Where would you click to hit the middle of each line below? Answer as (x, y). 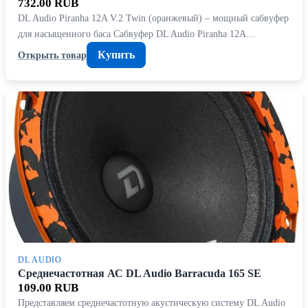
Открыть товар (52, 55)
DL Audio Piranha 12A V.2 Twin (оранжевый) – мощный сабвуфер (153, 18)
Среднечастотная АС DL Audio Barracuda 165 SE (140, 273)
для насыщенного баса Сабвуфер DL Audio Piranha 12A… (137, 34)
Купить (116, 55)
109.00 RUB (48, 288)
